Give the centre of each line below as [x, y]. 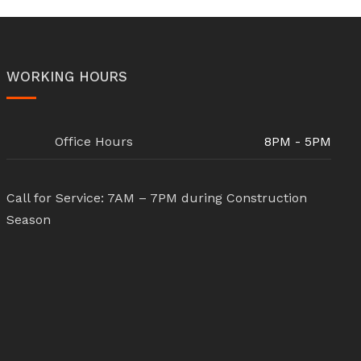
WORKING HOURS [66, 76]
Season [28, 219]
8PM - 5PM [297, 141]
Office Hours [93, 141]
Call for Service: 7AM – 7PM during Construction [156, 197]
